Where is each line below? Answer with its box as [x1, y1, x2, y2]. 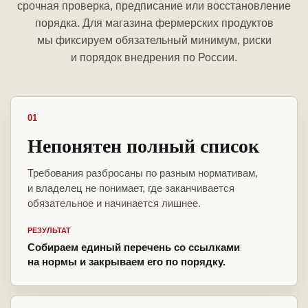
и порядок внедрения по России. [71, 52, 237, 64]
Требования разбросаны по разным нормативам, [27, 167, 258, 179]
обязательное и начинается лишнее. [27, 197, 201, 210]
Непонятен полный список [27, 131, 259, 160]
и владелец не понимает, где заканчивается [27, 182, 234, 195]
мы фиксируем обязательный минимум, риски [36, 34, 272, 47]
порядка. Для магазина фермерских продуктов [34, 17, 274, 30]
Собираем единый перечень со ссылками [27, 241, 240, 254]
